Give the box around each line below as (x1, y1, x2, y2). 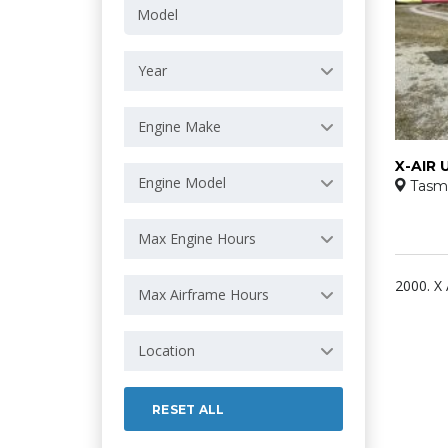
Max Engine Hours (138, 229, 256, 248)
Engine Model (138, 173, 226, 192)
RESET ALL (152, 402, 225, 417)
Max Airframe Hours (138, 285, 269, 304)
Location (138, 341, 195, 360)
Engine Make (138, 117, 221, 136)
